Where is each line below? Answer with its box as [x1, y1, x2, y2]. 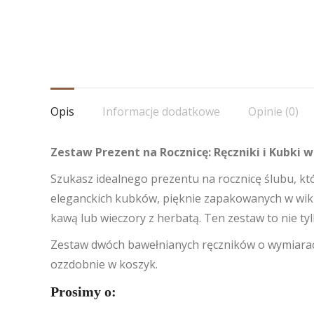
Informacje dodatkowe [102, 104, 220, 119]
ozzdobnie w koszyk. [50, 257, 158, 272]
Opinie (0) [248, 104, 299, 119]
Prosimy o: [50, 284, 116, 299]
